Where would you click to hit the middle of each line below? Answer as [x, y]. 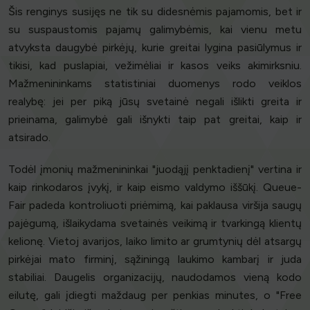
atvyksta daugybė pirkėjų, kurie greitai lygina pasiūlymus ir [155, 48]
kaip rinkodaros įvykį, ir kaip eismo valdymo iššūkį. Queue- [155, 188]
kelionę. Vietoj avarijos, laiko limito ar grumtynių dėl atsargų [155, 241]
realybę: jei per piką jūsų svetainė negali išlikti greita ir [155, 102]
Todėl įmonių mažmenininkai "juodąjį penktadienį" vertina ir [155, 170]
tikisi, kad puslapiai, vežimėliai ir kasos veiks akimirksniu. [155, 66]
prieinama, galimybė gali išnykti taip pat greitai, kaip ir [155, 120]
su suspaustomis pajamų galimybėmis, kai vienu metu [155, 30]
